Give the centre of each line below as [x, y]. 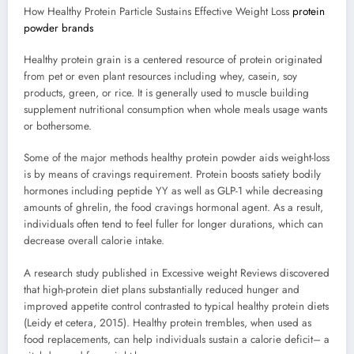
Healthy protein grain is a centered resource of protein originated [173, 60]
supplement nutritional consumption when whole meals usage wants [175, 110]
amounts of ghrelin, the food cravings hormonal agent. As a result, [173, 208]
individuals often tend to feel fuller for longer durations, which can [173, 224]
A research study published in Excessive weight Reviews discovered [177, 273]
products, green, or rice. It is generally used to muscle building [166, 93]
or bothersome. [58, 126]
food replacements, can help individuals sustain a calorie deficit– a [177, 339]
